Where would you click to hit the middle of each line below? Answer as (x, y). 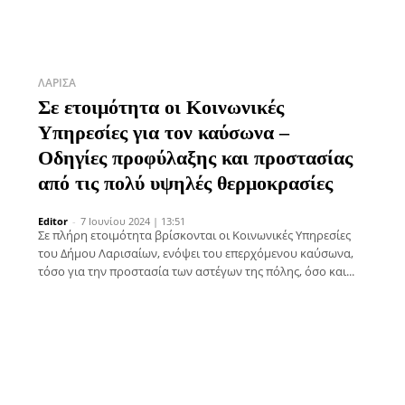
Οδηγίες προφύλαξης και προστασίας (195, 157)
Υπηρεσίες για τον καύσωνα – (164, 132)
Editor (53, 221)
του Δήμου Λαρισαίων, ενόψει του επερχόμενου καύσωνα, (196, 253)
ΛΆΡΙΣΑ (57, 82)
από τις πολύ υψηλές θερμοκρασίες (185, 183)
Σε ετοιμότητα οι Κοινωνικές (161, 107)
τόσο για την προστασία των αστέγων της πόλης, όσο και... (196, 271)
